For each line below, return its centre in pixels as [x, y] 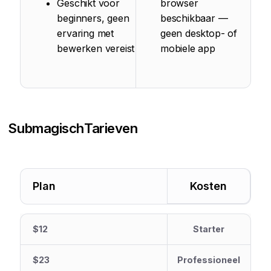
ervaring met [86, 34]
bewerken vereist [96, 49]
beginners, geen [93, 18]
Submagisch [46, 128]
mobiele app [188, 49]
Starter [209, 229]
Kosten [209, 186]
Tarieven [111, 128]
